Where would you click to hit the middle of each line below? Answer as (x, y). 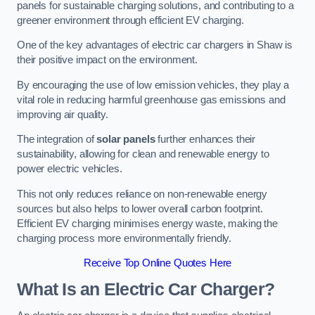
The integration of (57, 140)
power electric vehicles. (70, 169)
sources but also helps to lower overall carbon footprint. (140, 208)
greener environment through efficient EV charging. (130, 20)
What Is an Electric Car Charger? (146, 289)
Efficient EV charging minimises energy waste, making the (147, 223)
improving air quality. (63, 114)
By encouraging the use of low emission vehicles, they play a (153, 85)
